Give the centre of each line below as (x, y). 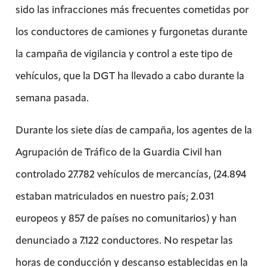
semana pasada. (52, 97)
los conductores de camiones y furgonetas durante (131, 31)
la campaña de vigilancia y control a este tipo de (124, 53)
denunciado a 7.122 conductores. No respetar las (124, 240)
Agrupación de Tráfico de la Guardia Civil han (118, 152)
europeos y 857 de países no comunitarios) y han (126, 218)
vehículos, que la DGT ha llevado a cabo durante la (130, 75)
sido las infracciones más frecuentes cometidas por (132, 9)
